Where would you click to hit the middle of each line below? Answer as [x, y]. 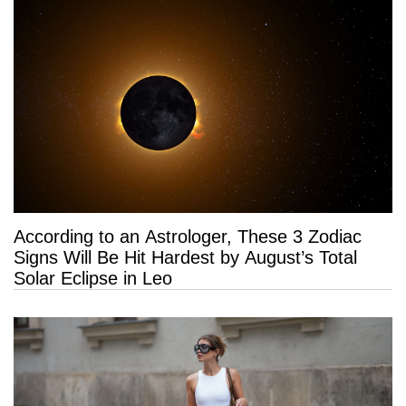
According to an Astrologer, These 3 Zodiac [188, 236]
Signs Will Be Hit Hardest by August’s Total [185, 257]
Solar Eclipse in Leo [93, 278]
